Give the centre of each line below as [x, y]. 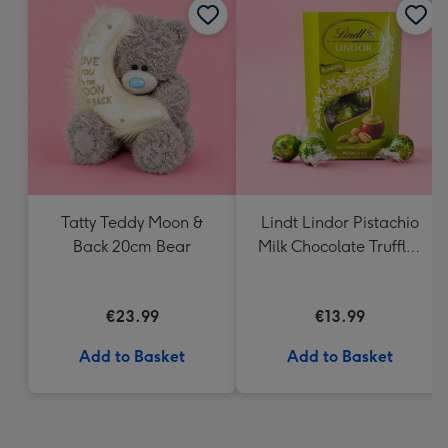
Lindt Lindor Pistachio [340, 222]
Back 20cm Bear [132, 246]
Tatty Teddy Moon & [132, 222]
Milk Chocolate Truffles [340, 246]
